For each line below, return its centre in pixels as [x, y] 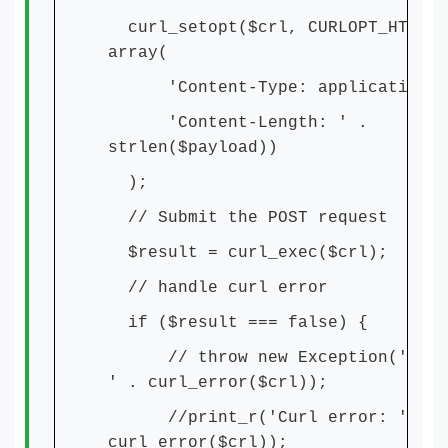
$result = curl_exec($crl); [248, 253]
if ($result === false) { [238, 323]
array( [138, 53]
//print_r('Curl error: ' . [268, 418]
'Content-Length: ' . [238, 123]
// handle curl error [218, 288]
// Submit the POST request [248, 218]
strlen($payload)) [193, 148]
